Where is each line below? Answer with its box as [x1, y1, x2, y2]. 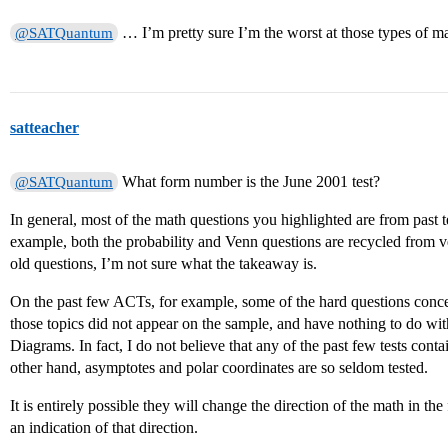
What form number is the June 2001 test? [118, 173, 381, 190]
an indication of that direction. [10, 419, 198, 436]
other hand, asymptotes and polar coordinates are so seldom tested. [10, 359, 428, 376]
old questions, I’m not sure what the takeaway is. [10, 255, 317, 272]
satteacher [10, 119, 79, 136]
